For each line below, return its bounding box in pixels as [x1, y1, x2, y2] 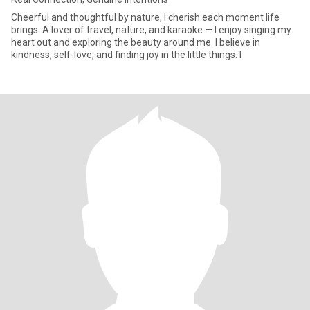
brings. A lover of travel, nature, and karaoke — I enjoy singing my [11, 24, 291, 35]
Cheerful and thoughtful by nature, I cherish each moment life [11, 12, 280, 23]
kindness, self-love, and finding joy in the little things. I [11, 49, 241, 60]
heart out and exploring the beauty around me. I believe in [11, 37, 260, 48]
